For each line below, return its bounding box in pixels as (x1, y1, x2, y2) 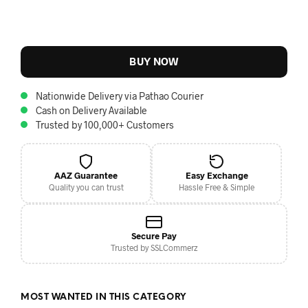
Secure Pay (131, 230, 177, 242)
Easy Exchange (185, 170, 248, 181)
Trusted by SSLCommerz (111, 243, 197, 253)
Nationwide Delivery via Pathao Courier (36, 89, 203, 102)
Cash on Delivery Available (36, 104, 147, 116)
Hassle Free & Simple (179, 182, 254, 192)
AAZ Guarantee (54, 170, 118, 181)
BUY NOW (129, 55, 179, 68)
